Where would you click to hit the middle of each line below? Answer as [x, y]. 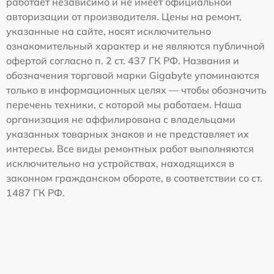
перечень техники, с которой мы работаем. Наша [124, 104]
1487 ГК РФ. [35, 192]
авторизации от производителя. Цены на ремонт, [124, 16]
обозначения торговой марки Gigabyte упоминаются [133, 75]
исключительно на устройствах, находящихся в [120, 163]
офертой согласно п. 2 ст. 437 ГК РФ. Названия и [123, 60]
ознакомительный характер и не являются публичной [135, 46]
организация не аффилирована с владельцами [121, 119]
